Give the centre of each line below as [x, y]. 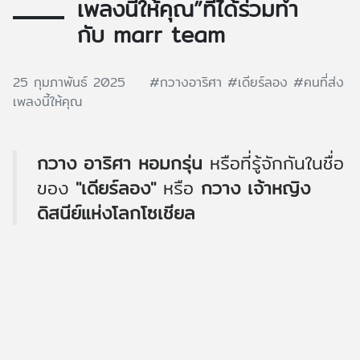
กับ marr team [151, 35]
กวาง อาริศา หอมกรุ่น [123, 163]
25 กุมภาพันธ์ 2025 [72, 83]
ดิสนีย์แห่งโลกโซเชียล [120, 213]
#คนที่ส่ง [319, 83]
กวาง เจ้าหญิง [256, 188]
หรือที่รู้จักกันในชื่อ [277, 163]
